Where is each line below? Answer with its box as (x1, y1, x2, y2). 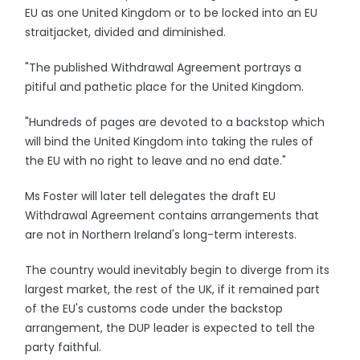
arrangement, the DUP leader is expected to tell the (25, 320, 316, 336)
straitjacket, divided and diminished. (25, 24, 227, 40)
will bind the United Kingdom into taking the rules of (25, 133, 314, 149)
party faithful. (25, 339, 102, 355)
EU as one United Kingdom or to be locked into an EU (25, 5, 318, 21)
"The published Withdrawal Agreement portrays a (25, 59, 302, 76)
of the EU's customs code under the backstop (25, 301, 284, 317)
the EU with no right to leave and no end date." (25, 153, 287, 169)
